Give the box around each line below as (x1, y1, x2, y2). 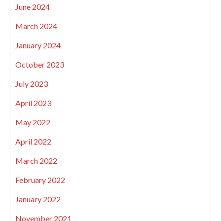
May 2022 (15, 117, 50, 127)
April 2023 (15, 98, 51, 108)
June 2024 (15, 1, 50, 11)
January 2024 (15, 40, 61, 50)
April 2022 (15, 136, 51, 146)
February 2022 (15, 175, 65, 184)
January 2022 (15, 194, 61, 204)
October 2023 (15, 59, 64, 69)
